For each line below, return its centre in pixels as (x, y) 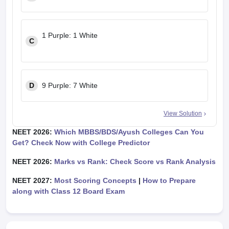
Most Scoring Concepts (95, 180)
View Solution (183, 113)
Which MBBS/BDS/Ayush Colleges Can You (129, 132)
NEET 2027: (33, 180)
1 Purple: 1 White (71, 35)
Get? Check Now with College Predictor (81, 143)
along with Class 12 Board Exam (68, 191)
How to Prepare (168, 180)
